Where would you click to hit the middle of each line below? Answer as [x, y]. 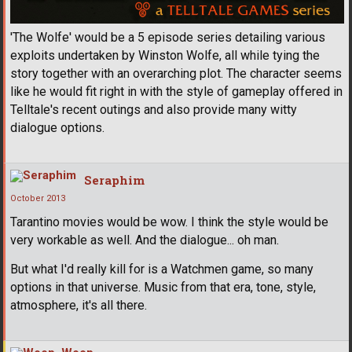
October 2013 [38, 199]
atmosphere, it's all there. [79, 306]
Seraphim [114, 180]
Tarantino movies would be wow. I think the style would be [169, 222]
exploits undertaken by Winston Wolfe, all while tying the [165, 56]
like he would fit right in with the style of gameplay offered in [176, 92]
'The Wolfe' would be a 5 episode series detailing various [168, 38]
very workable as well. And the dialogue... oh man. [145, 240]
